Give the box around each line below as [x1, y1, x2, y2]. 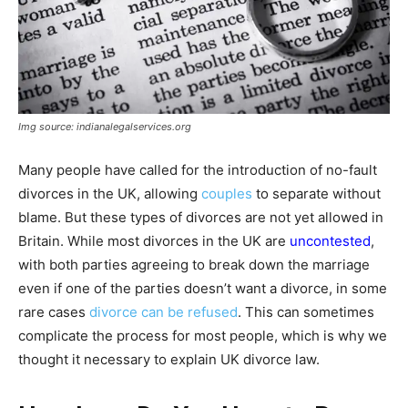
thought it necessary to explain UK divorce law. [18, 351, 320, 369]
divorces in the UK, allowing [18, 185, 201, 203]
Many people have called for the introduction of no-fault [18, 161, 377, 179]
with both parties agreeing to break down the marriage [18, 256, 370, 274]
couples [201, 185, 252, 203]
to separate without [252, 185, 381, 203]
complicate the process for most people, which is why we [18, 327, 387, 345]
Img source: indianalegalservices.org [18, 120, 191, 134]
